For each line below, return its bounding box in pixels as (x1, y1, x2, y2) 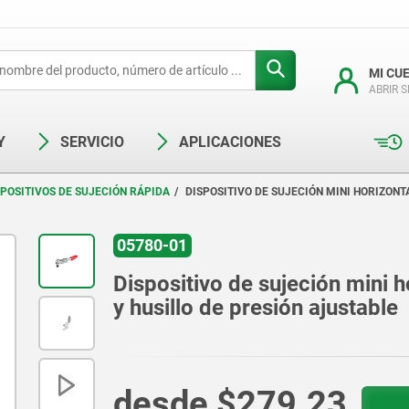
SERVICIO (60, 133, 124, 151)
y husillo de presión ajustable (112, 295, 398, 321)
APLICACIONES (179, 133, 281, 151)
